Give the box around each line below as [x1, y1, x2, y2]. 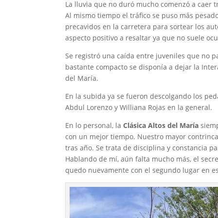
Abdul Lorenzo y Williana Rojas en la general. [65, 103, 213, 112]
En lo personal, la [65, 121, 124, 130]
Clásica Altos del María [123, 121, 199, 130]
